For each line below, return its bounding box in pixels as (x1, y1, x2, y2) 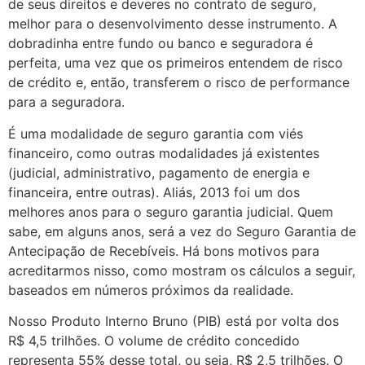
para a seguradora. (8, 94, 125, 111)
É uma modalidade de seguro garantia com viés (8, 125, 303, 142)
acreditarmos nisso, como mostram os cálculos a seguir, (8, 262, 355, 279)
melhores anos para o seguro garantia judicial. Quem (8, 203, 333, 220)
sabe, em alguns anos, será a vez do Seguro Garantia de (8, 222, 356, 240)
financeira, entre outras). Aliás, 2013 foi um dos (8, 183, 300, 200)
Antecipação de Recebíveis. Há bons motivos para (8, 242, 319, 259)
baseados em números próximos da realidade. (8, 281, 293, 298)
